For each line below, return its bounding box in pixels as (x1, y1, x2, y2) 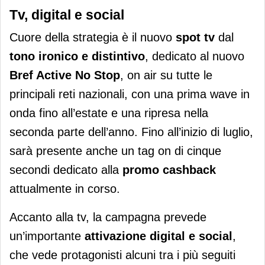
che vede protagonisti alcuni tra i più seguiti (9, 248, 235, 262)
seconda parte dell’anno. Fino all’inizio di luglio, (9, 125, 253, 139)
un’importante (9, 230, 85, 243)
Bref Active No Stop (9, 69, 120, 82)
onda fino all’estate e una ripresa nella (9, 106, 208, 120)
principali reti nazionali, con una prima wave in (9, 88, 250, 101)
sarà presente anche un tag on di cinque (9, 144, 221, 158)
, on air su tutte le (120, 69, 212, 82)
